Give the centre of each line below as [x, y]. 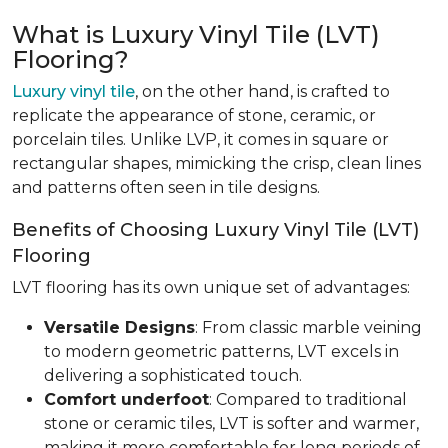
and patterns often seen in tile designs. [166, 188]
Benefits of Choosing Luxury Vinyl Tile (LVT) [215, 230]
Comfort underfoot [126, 400]
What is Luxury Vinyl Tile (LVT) [196, 35]
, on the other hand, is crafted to [262, 92]
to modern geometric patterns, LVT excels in [221, 352]
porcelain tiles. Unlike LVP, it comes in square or [200, 140]
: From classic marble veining [308, 328]
